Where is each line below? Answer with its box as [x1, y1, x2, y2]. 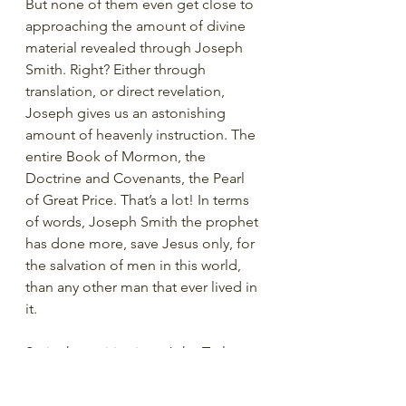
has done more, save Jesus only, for [25, 235, 258, 252]
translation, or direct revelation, [25, 82, 228, 100]
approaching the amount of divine [25, 17, 249, 34]
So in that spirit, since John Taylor [25, 343, 243, 361]
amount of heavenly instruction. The [25, 126, 259, 143]
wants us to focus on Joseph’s [25, 365, 220, 382]
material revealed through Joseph [25, 39, 246, 56]
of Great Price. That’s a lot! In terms [25, 191, 253, 208]
